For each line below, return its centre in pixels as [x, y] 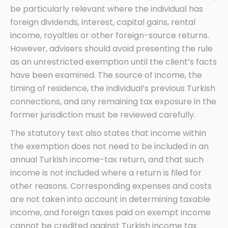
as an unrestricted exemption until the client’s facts [113, 62]
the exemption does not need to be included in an [109, 146]
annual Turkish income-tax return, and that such [107, 159]
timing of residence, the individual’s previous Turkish [113, 88]
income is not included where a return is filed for [106, 173]
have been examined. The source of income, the [106, 75]
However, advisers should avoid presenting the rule [111, 48]
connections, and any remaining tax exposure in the [113, 101]
